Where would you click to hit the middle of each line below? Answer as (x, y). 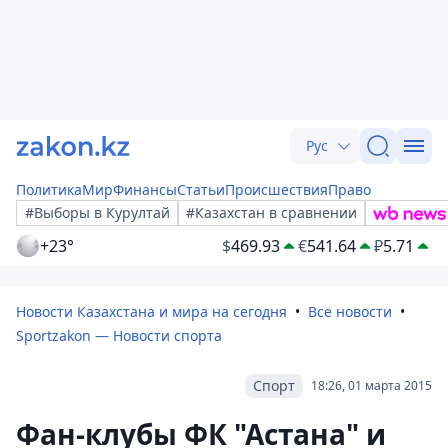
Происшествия (276, 189)
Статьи (201, 189)
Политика (49, 189)
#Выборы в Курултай (97, 212)
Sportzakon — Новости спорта (119, 335)
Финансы (145, 189)
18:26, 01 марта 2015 (371, 385)
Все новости (350, 311)
